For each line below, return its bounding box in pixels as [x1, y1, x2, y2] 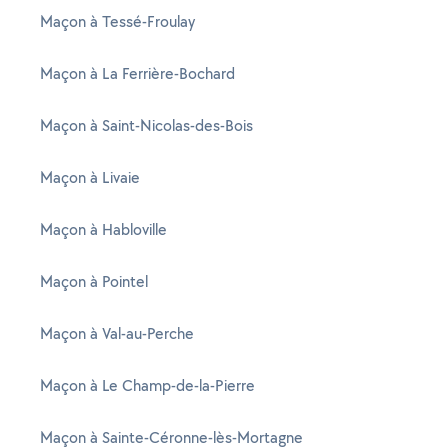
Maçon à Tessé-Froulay [40, 11, 195, 32]
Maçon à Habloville [40, 219, 167, 240]
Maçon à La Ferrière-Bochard [40, 63, 235, 84]
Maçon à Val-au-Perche [40, 323, 194, 344]
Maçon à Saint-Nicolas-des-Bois [40, 115, 253, 136]
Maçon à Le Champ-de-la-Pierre [40, 375, 255, 396]
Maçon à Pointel [40, 271, 148, 292]
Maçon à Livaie [40, 167, 140, 188]
